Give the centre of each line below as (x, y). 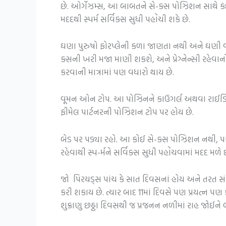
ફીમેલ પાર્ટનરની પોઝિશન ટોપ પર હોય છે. (127, 112)
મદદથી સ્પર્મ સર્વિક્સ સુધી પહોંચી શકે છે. (125, 19)
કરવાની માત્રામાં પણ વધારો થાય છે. (117, 72)
